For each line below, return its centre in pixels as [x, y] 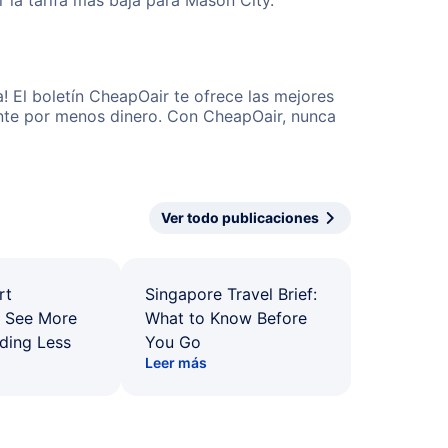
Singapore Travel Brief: [231, 294]
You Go [173, 342]
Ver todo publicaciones [240, 217]
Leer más [176, 362]
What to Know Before [226, 318]
